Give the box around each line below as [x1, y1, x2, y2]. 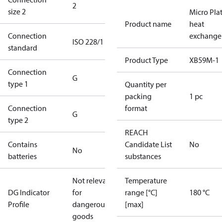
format [125, 103, 147, 113]
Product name [125, 19, 171, 29]
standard [8, 43, 37, 53]
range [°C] [125, 187, 158, 197]
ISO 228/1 [72, 37, 104, 47]
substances [125, 151, 161, 161]
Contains [8, 139, 37, 149]
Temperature [125, 175, 167, 185]
